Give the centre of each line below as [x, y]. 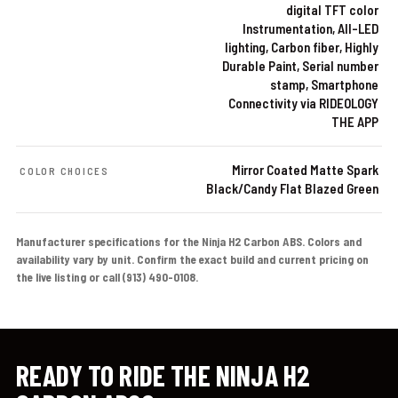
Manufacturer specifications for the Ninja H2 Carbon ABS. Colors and [189, 241]
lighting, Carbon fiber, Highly [302, 47]
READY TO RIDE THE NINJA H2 [163, 374]
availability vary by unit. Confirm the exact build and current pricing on [192, 259]
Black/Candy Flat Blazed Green [292, 188]
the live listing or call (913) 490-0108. [107, 277]
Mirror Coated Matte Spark [305, 169]
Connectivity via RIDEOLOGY [303, 103]
